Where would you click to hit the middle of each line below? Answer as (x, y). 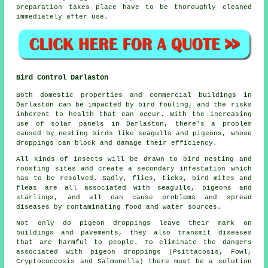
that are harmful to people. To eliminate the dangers (134, 242)
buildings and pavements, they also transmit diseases (134, 232)
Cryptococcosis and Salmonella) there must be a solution (134, 261)
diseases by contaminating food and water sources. (119, 207)
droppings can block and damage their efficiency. (117, 143)
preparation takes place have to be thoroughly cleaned (134, 7)
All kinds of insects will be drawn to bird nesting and (134, 159)
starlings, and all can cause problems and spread (134, 197)
